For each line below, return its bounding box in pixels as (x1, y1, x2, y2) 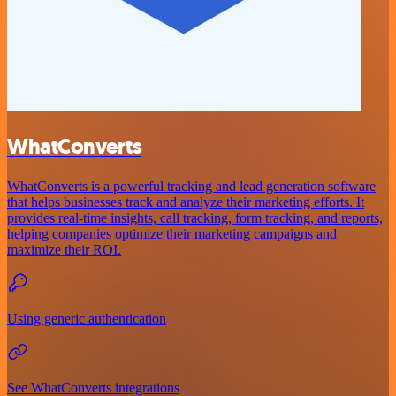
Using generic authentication (7, 310, 166, 326)
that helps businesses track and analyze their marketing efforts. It (7, 194, 364, 209)
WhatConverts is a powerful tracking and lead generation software (7, 178, 376, 194)
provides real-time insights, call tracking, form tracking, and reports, (7, 209, 383, 225)
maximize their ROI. (7, 241, 121, 257)
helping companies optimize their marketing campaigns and (7, 225, 337, 241)
